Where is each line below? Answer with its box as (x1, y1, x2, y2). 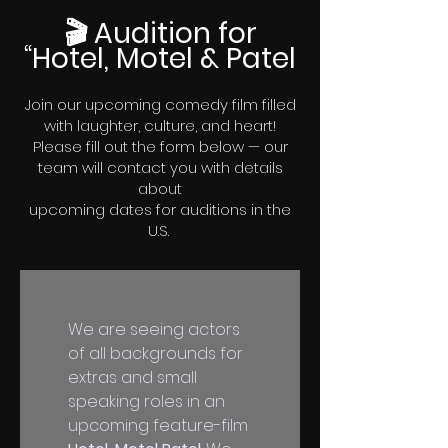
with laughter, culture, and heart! (44, 115, 276, 136)
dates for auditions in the (109, 199, 291, 220)
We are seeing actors (68, 318, 240, 341)
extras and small (68, 366, 197, 389)
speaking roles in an (68, 390, 225, 413)
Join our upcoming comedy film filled (24, 94, 296, 115)
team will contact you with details (37, 157, 283, 178)
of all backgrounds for (68, 342, 243, 365)
